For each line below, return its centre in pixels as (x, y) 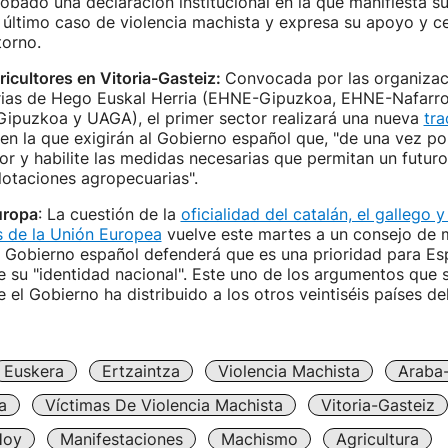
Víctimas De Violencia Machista (163, 405)
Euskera (33, 371)
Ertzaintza (140, 371)
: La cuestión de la (109, 214)
